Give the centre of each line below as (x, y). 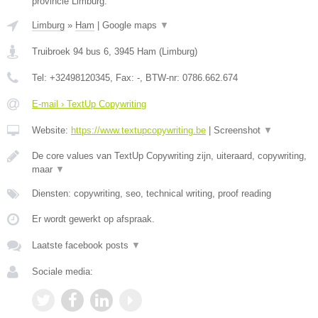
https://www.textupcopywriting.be (138, 130)
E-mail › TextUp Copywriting (89, 104)
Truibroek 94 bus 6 (70, 51)
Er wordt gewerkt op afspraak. (93, 219)
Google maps (131, 25)
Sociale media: (62, 272)
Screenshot (238, 130)
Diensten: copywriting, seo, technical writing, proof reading (152, 193)
